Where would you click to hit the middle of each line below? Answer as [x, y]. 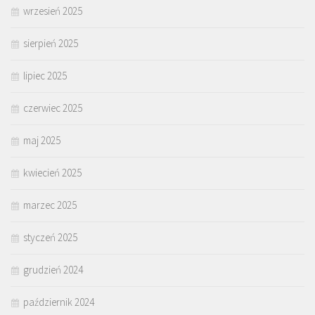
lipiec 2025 [45, 76]
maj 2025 [42, 141]
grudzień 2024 [53, 270]
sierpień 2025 [51, 44]
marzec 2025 [50, 205]
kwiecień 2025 [52, 173]
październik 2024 [59, 302]
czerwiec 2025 [53, 108]
